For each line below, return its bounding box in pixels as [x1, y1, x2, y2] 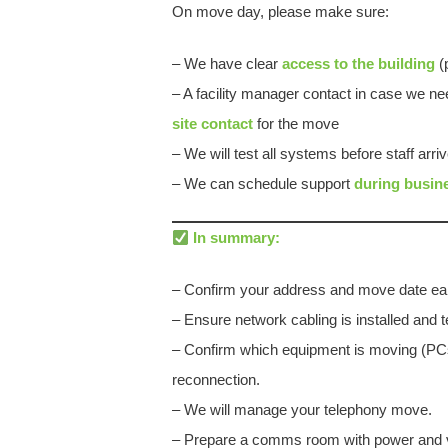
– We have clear [172, 55, 282, 72]
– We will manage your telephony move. [172, 401, 432, 418]
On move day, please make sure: [172, 3, 389, 20]
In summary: [193, 229, 281, 246]
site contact [172, 115, 253, 132]
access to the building [282, 55, 435, 72]
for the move [253, 115, 339, 132]
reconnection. [172, 371, 260, 388]
